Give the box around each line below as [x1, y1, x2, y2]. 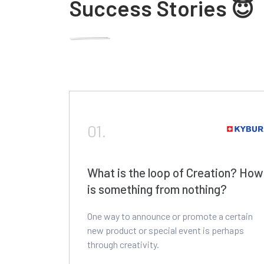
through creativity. [87, 239, 159, 250]
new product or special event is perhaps [87, 225, 244, 236]
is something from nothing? [87, 181, 227, 196]
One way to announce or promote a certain [87, 210, 253, 222]
